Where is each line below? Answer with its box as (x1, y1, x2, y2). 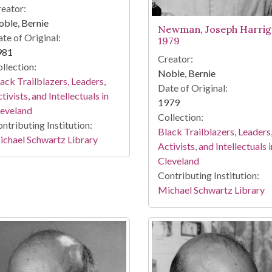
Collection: (157, 111, 203, 123)
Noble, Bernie (157, 67, 216, 80)
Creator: (157, 53, 193, 65)
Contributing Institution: (157, 169, 259, 182)
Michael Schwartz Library (157, 184, 265, 196)
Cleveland (157, 155, 199, 167)
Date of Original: (157, 82, 228, 94)
